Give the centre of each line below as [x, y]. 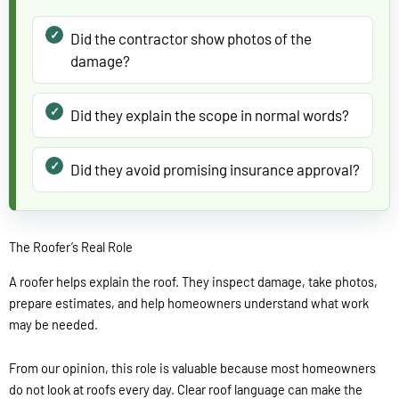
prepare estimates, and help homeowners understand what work [189, 302]
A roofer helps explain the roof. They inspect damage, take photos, [193, 281]
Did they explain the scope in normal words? [210, 115]
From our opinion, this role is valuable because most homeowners [192, 368]
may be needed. [53, 324]
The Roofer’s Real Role [71, 247]
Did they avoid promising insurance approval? [215, 170]
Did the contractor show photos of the [191, 39]
